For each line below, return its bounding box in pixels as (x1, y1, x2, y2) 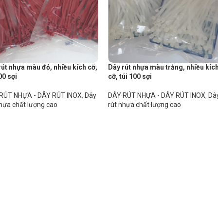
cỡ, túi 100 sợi (108, 73, 152, 81)
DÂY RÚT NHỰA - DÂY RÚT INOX (108, 91, 206, 100)
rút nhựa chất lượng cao (108, 101, 182, 109)
